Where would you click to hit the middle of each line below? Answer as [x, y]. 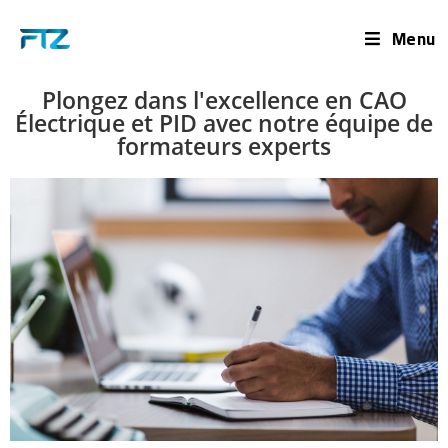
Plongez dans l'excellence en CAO [224, 100]
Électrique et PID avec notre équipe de [224, 123]
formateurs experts [224, 146]
